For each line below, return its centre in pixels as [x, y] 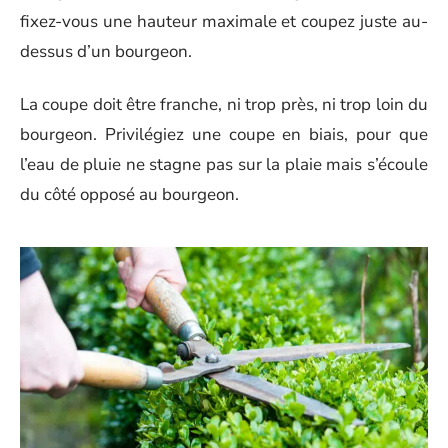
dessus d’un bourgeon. [106, 52]
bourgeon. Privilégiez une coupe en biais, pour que [224, 134]
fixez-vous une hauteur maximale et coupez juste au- [224, 22]
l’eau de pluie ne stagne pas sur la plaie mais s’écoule [224, 164]
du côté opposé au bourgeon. [129, 194]
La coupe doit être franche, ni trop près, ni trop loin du [224, 104]
